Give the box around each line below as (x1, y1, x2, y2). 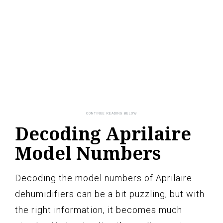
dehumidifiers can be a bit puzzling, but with (15, 189, 205, 200)
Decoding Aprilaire (15, 121, 191, 146)
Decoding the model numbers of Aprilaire (15, 173, 192, 184)
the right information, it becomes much (15, 205, 182, 216)
